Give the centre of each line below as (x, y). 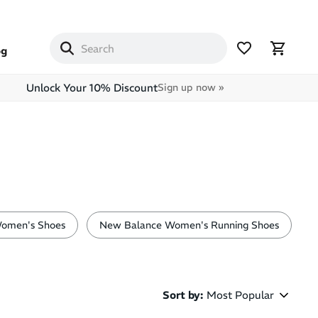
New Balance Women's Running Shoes (189, 225)
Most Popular (240, 295)
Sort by (181, 295)
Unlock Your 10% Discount (92, 88)
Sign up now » (190, 87)
